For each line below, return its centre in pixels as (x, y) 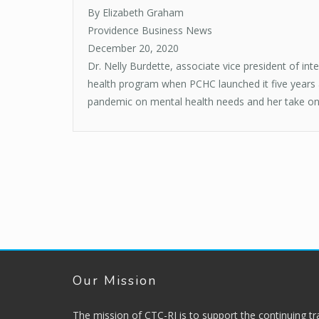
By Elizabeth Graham (136, 13)
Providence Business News (150, 31)
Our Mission (115, 281)
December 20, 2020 (133, 48)
